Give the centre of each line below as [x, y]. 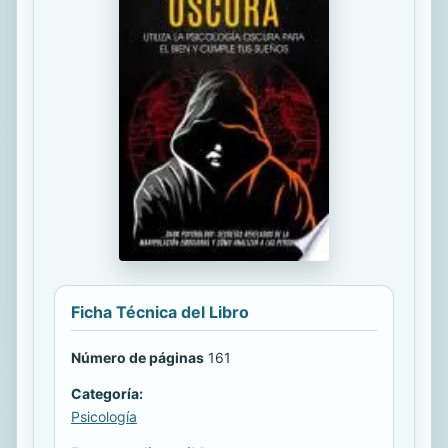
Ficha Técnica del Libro [160, 312]
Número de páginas [137, 358]
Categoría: [107, 394]
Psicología [104, 417]
